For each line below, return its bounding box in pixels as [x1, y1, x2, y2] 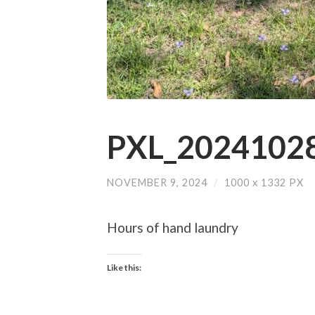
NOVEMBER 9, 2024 [107, 176, 207, 188]
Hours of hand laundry [107, 219, 238, 236]
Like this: [107, 262, 141, 274]
